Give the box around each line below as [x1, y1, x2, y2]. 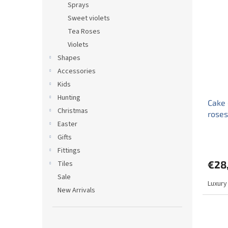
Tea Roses [68, 26, 100, 37]
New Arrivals [58, 185, 95, 195]
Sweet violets [68, 13, 110, 23]
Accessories [58, 66, 96, 76]
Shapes [58, 53, 80, 63]
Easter [58, 119, 77, 129]
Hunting [58, 93, 80, 103]
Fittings [58, 146, 80, 156]
